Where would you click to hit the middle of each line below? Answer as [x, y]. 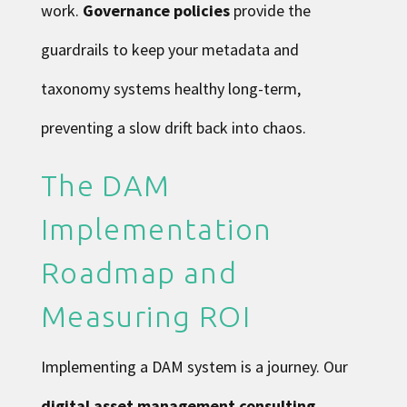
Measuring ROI [145, 316]
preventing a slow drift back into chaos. [173, 127]
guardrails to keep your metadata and [169, 49]
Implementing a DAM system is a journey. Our [194, 366]
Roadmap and [139, 272]
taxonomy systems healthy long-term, [170, 88]
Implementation [156, 228]
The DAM [105, 185]
